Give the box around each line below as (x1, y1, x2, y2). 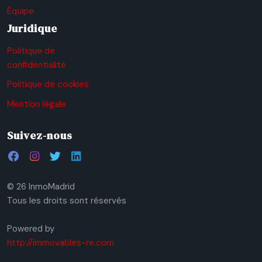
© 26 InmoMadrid (7, 180, 75, 192)
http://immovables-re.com (7, 236, 114, 249)
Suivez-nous (7, 127, 73, 143)
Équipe (7, 5, 34, 18)
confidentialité (7, 58, 66, 71)
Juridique (7, 20, 57, 36)
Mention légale (7, 98, 66, 110)
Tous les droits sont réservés (7, 194, 126, 206)
